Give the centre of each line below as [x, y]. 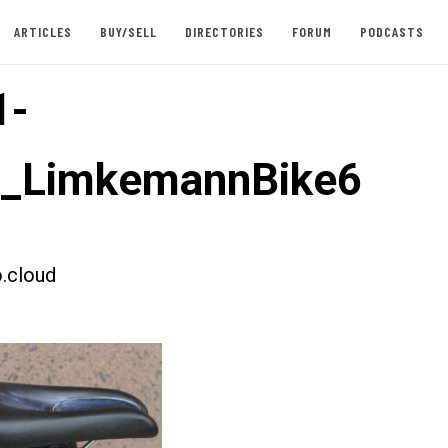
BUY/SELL [128, 31]
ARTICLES [42, 31]
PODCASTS [391, 31]
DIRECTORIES [224, 31]
